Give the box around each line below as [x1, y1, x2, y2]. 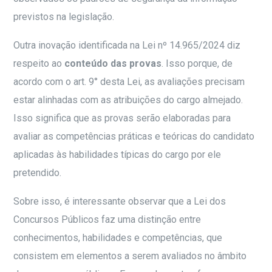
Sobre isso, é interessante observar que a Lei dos [13, 195, 226, 208]
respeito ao [13, 58, 63, 70]
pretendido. [13, 167, 64, 179]
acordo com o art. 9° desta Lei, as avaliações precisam [13, 76, 245, 88]
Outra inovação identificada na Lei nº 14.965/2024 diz [13, 39, 241, 52]
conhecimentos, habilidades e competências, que [13, 232, 223, 244]
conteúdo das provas [62, 58, 162, 70]
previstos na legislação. [13, 11, 115, 23]
